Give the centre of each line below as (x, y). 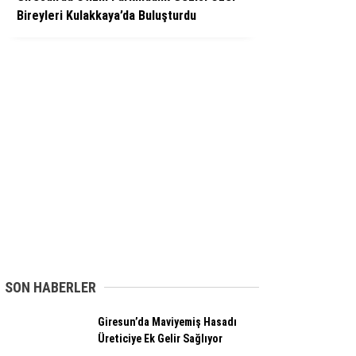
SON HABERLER (50, 287)
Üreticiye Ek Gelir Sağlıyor (160, 339)
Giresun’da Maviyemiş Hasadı (167, 322)
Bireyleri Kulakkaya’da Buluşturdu (106, 15)
